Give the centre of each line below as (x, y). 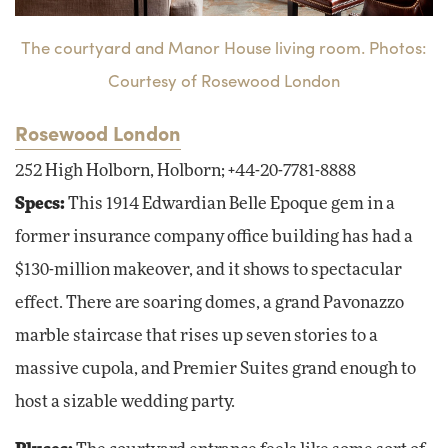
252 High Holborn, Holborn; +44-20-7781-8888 (185, 170)
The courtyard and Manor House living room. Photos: (224, 46)
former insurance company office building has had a (214, 236)
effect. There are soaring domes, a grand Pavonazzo (209, 302)
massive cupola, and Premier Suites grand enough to (215, 368)
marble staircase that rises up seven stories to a (196, 335)
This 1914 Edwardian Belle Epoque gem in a (230, 203)
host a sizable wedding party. (125, 401)
